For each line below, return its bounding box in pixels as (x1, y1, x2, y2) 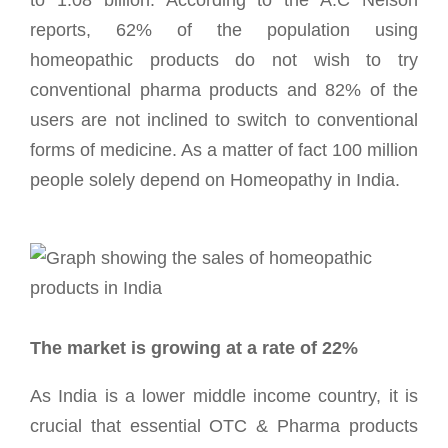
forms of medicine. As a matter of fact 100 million (30, 139, 418, 160)
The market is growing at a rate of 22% (30, 337, 358, 358)
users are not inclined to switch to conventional (30, 109, 418, 130)
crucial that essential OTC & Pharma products (30, 415, 418, 436)
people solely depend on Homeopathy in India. (30, 169, 400, 190)
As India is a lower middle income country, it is (30, 385, 418, 406)
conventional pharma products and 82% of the (30, 79, 418, 100)
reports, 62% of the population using (30, 19, 418, 40)
